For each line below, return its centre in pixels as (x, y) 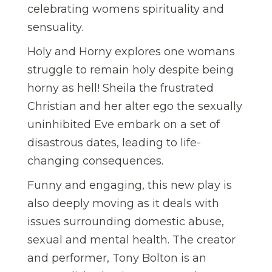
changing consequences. (95, 161)
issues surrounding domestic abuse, (126, 222)
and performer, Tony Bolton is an (117, 258)
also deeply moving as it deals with (123, 204)
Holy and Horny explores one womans (131, 52)
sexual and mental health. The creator (131, 240)
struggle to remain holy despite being (131, 70)
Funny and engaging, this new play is (130, 185)
